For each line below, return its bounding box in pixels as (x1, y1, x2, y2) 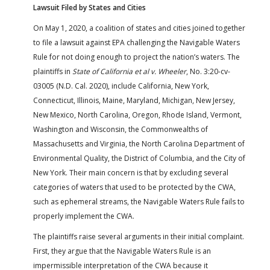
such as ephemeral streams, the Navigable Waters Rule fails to (33, 196, 245, 207)
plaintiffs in (33, 66, 72, 77)
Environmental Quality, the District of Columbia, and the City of (33, 153, 245, 164)
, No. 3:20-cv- (186, 66, 230, 77)
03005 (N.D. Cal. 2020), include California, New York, (33, 81, 209, 92)
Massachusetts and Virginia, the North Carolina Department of (33, 139, 245, 149)
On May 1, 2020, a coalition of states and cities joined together (33, 23, 245, 34)
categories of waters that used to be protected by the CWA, (33, 182, 236, 193)
